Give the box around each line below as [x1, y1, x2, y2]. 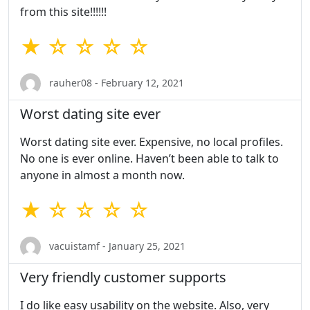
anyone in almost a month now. [20, 167, 185, 183]
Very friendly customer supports [20, 268, 226, 287]
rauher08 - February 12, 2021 [46, 75, 184, 89]
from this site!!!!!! [20, 4, 107, 20]
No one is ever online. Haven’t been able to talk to [20, 151, 279, 167]
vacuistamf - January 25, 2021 [46, 239, 185, 253]
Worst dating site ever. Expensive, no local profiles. [20, 134, 283, 150]
